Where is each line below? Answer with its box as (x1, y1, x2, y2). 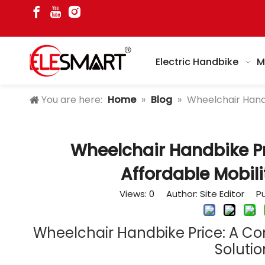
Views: (119, 188, 150, 201)
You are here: (41, 93, 102, 107)
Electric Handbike (155, 55, 238, 69)
